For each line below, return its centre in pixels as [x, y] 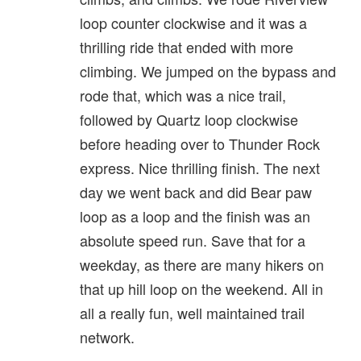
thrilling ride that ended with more [187, 47]
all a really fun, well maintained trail [192, 313]
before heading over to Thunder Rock [200, 144]
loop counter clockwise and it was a [193, 23]
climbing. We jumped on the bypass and [208, 71]
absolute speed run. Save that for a [193, 241]
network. [107, 337]
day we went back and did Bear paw [196, 192]
